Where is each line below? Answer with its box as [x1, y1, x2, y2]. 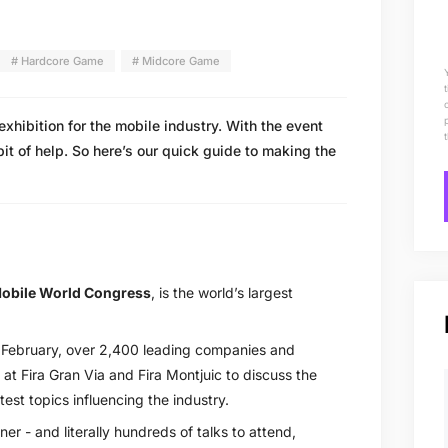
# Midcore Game [131, 53, 220, 68]
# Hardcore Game [10, 53, 104, 68]
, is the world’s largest [150, 283, 293, 301]
